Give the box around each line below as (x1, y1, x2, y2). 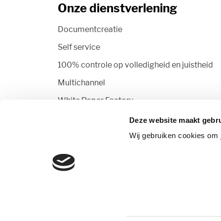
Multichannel (58, 78, 105, 87)
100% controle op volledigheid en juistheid (58, 60, 213, 70)
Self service (58, 42, 100, 52)
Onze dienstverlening (58, 1, 177, 15)
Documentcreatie (58, 25, 122, 34)
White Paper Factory (58, 96, 133, 105)
